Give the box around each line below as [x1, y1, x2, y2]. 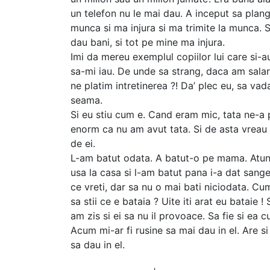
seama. [71, 94, 102, 107]
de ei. [71, 137, 95, 150]
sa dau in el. [71, 239, 125, 251]
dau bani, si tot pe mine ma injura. [71, 36, 225, 49]
